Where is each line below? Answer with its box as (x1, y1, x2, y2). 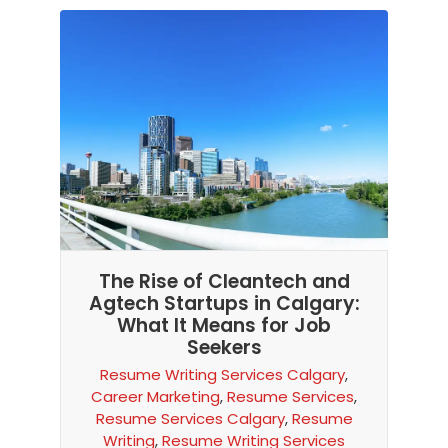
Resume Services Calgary (95, 408, 285, 429)
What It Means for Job (117, 312, 331, 339)
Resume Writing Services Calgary (100, 364, 345, 385)
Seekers (186, 334, 262, 361)
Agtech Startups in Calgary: (88, 290, 360, 317)
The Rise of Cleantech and (98, 268, 350, 295)
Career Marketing (91, 386, 220, 407)
